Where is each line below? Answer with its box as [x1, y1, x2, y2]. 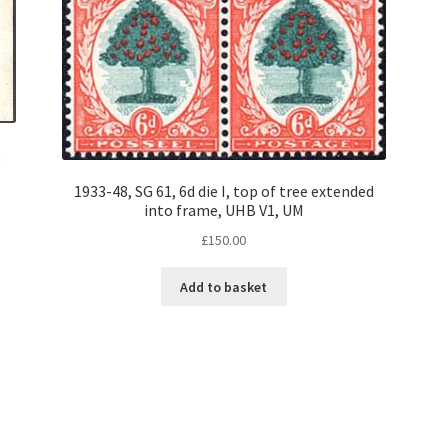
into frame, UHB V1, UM [143, 200, 304, 221]
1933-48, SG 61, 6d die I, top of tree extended [73, 181, 374, 202]
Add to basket [180, 277, 268, 296]
